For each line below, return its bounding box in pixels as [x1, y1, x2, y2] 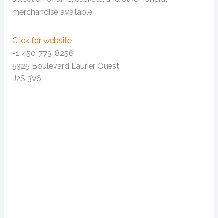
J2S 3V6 [12, 73, 42, 83]
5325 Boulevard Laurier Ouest [12, 61, 120, 71]
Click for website [12, 36, 72, 45]
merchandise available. [12, 7, 94, 17]
